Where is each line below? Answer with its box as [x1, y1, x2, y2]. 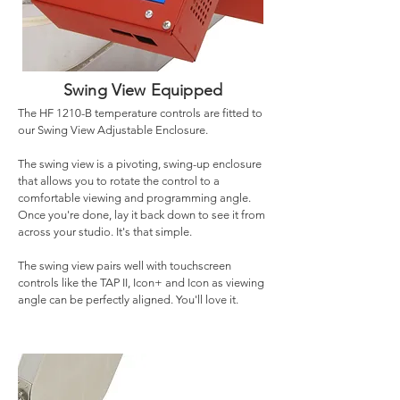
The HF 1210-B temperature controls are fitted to [18, 106, 262, 120]
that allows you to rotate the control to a [18, 174, 220, 187]
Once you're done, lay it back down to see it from [18, 208, 265, 221]
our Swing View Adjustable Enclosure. [18, 123, 208, 137]
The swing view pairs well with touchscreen [18, 259, 231, 272]
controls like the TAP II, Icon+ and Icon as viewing [18, 276, 264, 289]
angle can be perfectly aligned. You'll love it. [18, 293, 238, 306]
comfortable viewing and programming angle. [18, 191, 251, 204]
